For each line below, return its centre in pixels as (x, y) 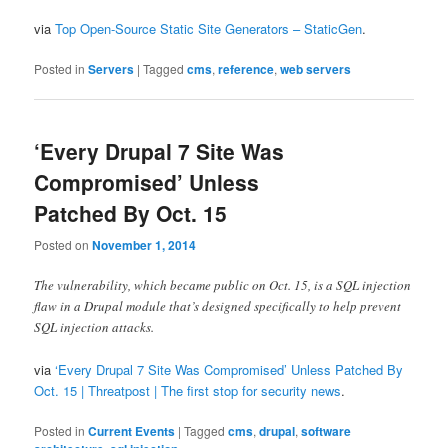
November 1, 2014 (144, 244)
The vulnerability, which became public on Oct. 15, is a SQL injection (223, 284)
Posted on (63, 244)
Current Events (132, 430)
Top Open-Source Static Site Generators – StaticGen (209, 28)
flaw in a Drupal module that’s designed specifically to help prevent (218, 305)
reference (246, 68)
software (326, 430)
